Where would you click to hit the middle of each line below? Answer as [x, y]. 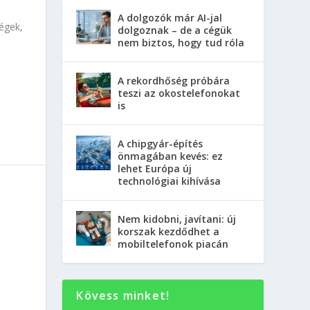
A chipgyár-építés [161, 144]
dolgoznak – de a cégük [175, 30]
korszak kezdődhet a [169, 232]
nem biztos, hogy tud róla [181, 43]
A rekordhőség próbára [174, 81]
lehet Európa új [155, 169]
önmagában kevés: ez [171, 156]
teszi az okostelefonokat [179, 93]
